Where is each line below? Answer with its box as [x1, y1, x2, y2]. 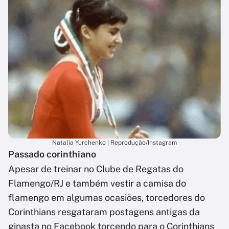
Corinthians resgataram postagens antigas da [8, 207, 200, 218]
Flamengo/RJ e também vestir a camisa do [8, 178, 186, 189]
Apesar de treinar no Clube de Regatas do [8, 164, 184, 175]
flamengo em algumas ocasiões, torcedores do [8, 192, 205, 203]
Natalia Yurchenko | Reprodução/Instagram [52, 139, 177, 147]
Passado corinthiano [8, 149, 96, 160]
